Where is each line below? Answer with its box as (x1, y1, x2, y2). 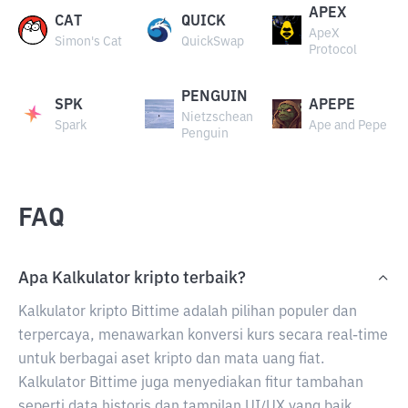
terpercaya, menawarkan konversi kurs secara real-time (18, 329, 388, 343)
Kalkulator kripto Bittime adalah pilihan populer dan (18, 305, 357, 320)
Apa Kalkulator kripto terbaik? (18, 270, 246, 287)
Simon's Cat (55, 36, 122, 48)
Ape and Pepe (308, 119, 387, 132)
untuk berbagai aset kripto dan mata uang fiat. (18, 352, 324, 367)
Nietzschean (181, 111, 254, 124)
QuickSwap (181, 36, 245, 48)
